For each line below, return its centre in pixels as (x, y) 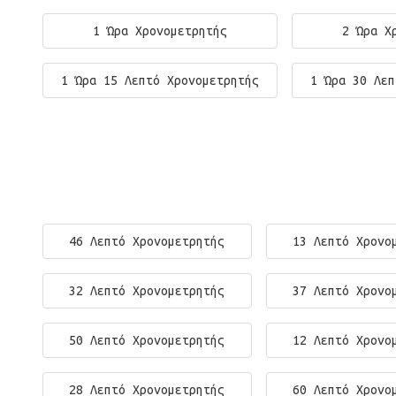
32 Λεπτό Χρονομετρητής (147, 291)
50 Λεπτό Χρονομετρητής (147, 340)
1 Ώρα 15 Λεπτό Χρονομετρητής (160, 80)
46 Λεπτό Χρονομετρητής (147, 241)
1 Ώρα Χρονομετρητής (160, 31)
